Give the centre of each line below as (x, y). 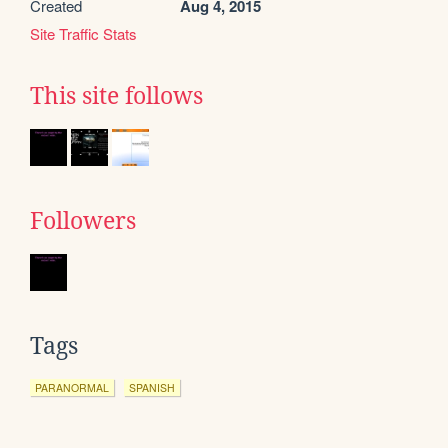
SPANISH (152, 388)
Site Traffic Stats (83, 34)
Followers (83, 221)
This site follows (116, 96)
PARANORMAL (72, 388)
